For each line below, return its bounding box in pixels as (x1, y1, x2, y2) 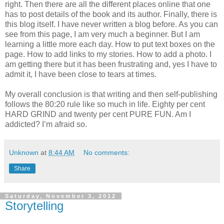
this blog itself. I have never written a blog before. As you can (5, 20, 218, 29)
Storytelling (5, 199, 63, 213)
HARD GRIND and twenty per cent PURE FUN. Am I (5, 110, 191, 119)
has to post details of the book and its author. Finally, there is (5, 10, 217, 19)
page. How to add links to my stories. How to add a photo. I (5, 50, 211, 59)
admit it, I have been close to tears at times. (5, 70, 156, 79)
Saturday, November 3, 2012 (5, 193, 116, 199)
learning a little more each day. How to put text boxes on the (5, 40, 215, 49)
